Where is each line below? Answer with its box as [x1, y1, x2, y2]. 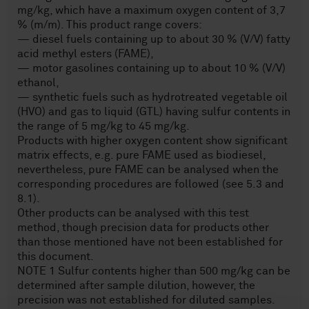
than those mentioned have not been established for [17, 237, 283, 248]
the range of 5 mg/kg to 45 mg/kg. [17, 121, 190, 132]
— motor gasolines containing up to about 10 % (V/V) [17, 63, 286, 74]
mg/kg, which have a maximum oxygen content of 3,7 [17, 5, 286, 16]
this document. [17, 251, 94, 262]
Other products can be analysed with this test [17, 208, 249, 219]
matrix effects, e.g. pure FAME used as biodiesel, [17, 150, 266, 161]
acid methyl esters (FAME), [17, 48, 154, 59]
